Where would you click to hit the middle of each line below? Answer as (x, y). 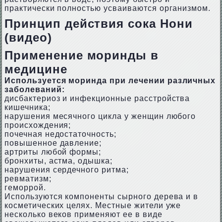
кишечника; (27, 107)
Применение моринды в (82, 55)
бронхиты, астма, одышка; (58, 161)
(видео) (28, 37)
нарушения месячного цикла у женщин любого (100, 116)
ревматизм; (28, 179)
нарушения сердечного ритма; (66, 170)
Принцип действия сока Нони (98, 24)
